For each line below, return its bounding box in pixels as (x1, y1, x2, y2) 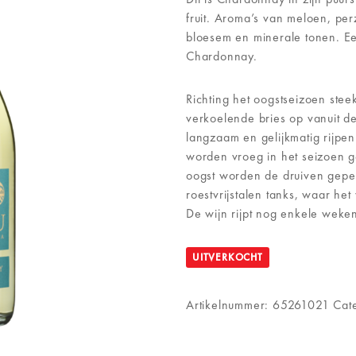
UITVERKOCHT (192, 250, 263, 264)
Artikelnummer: (186, 296, 273, 313)
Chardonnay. (186, 48, 257, 64)
